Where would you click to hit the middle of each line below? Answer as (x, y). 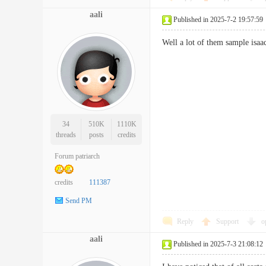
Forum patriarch (77, 156)
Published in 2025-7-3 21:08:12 (218, 244)
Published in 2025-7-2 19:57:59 (218, 20)
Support (228, 221)
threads (66, 135)
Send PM (79, 201)
